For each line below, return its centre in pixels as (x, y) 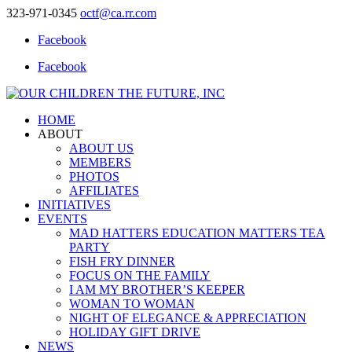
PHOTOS (94, 176)
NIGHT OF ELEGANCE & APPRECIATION (188, 318)
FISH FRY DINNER (122, 261)
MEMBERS (100, 162)
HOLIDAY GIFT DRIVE (135, 332)
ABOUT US (101, 148)
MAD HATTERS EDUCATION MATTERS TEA (197, 233)
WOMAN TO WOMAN (132, 304)
